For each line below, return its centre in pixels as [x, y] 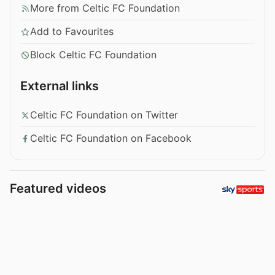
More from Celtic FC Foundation [105, 8]
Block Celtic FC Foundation [93, 55]
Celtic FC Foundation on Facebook [111, 138]
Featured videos [58, 189]
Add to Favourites [72, 32]
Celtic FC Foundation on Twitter [104, 115]
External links [60, 86]
